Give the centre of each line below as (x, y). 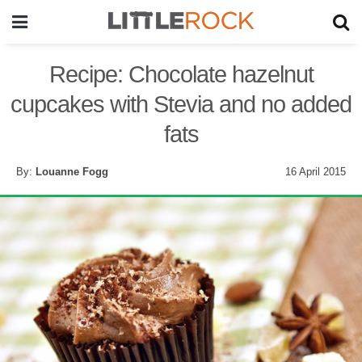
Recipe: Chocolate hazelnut (181, 74)
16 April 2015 (316, 172)
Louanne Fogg (72, 172)
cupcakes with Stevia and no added (181, 104)
